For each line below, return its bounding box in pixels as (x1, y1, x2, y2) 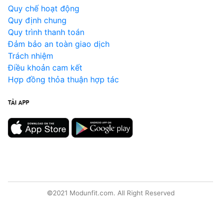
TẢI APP (8, 99, 29, 107)
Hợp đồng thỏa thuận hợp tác (8, 74, 119, 85)
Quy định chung (8, 15, 67, 26)
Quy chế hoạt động (8, 3, 79, 14)
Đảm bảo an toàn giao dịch (8, 39, 110, 49)
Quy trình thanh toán (8, 27, 84, 37)
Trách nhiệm (8, 51, 53, 61)
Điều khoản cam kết (8, 63, 82, 73)
